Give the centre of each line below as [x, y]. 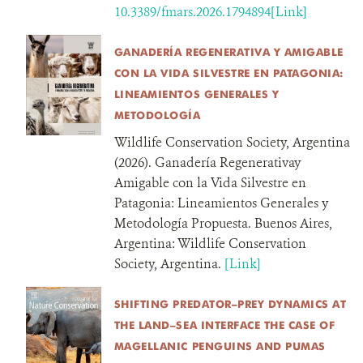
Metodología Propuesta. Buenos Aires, [223, 223]
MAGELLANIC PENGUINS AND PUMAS [220, 346]
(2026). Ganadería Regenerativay [207, 162]
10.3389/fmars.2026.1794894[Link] [210, 12]
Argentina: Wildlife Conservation [210, 243]
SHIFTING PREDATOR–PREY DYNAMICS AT [230, 304]
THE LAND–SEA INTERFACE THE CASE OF [224, 325]
